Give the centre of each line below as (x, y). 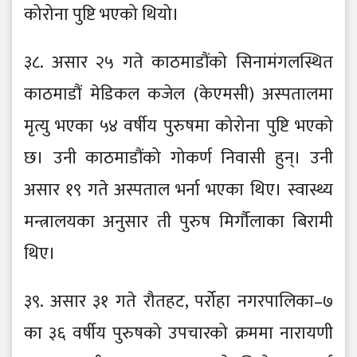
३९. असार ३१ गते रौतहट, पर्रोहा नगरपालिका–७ (178, 302)
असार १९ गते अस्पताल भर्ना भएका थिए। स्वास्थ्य (178, 190)
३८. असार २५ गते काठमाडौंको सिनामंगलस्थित (178, 63)
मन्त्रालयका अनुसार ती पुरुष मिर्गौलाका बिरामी (178, 222)
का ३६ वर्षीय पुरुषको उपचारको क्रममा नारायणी (178, 334)
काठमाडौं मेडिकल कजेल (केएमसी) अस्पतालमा (178, 95)
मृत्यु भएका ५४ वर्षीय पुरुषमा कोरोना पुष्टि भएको (178, 127)
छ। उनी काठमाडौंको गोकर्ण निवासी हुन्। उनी (178, 159)
